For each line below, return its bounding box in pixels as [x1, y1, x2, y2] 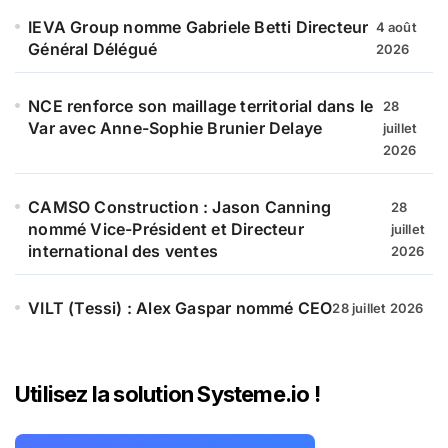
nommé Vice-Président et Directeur [28, 219, 304, 240]
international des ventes [28, 241, 219, 262]
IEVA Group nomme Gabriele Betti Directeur [28, 17, 369, 38]
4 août [375, 19, 417, 36]
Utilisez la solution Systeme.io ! [15, 381, 320, 408]
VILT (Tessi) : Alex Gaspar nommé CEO [28, 298, 333, 319]
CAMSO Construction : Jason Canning [28, 197, 332, 218]
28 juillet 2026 [332, 300, 424, 317]
